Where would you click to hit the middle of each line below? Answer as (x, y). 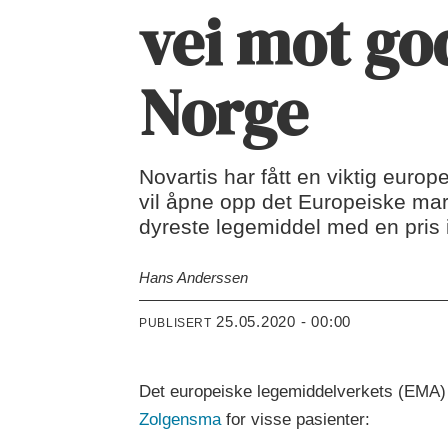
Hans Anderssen (194, 277)
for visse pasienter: (296, 419)
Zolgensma (180, 419)
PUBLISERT (175, 322)
